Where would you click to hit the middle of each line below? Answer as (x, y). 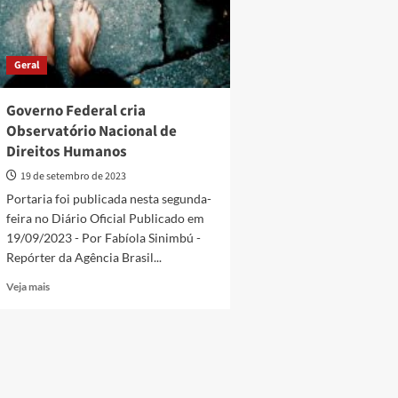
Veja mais (28, 287)
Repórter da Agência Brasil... (84, 257)
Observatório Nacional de (91, 131)
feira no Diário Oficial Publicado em (105, 218)
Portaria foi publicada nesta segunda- (108, 199)
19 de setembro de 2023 (73, 176)
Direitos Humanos (66, 152)
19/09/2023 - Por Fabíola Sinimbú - (103, 238)
